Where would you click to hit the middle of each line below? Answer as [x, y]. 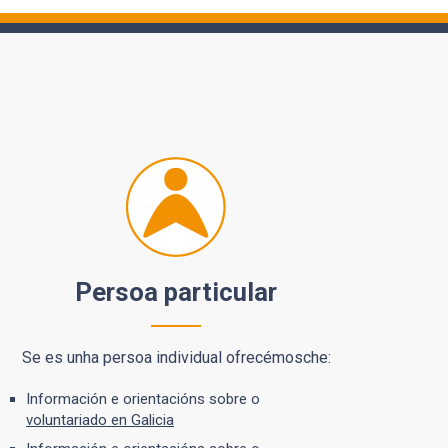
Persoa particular [176, 292]
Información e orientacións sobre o [143, 399]
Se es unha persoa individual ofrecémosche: [176, 358]
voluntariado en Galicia [100, 420]
